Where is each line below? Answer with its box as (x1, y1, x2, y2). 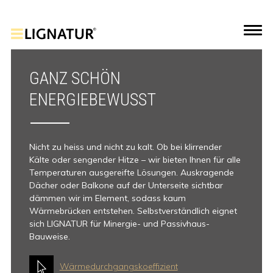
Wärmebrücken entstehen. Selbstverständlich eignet (29, 205, 237, 216)
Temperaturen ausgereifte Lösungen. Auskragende (29, 167, 234, 178)
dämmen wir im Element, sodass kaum (29, 193, 186, 204)
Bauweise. (29, 231, 70, 242)
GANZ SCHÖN (29, 68, 121, 88)
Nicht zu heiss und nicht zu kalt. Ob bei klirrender (29, 141, 222, 152)
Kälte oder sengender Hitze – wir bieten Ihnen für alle (29, 154, 241, 165)
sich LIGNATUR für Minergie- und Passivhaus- (29, 218, 210, 229)
